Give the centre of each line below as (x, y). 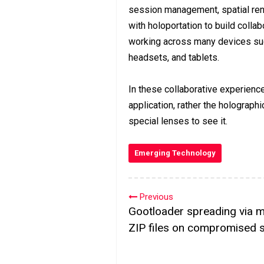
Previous (155, 197)
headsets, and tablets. (174, 57)
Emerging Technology (175, 153)
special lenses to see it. (178, 121)
